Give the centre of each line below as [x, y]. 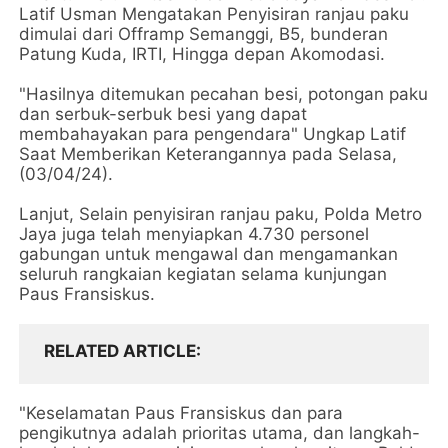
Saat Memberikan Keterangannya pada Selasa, [208, 153]
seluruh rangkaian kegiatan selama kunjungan [203, 273]
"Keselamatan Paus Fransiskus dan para [181, 412]
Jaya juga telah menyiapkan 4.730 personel [194, 233]
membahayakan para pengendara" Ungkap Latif [213, 133]
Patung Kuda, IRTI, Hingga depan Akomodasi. [202, 53]
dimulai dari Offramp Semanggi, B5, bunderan [204, 33]
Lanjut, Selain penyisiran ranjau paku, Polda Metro [221, 213]
